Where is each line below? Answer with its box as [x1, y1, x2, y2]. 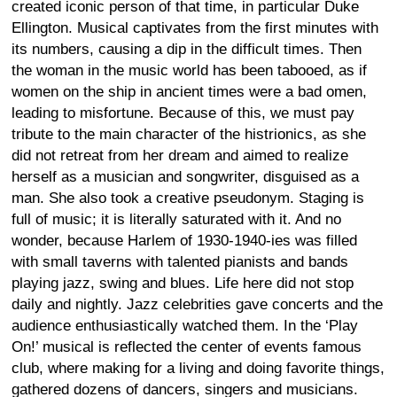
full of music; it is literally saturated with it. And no [12, 210, 341, 228]
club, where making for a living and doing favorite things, [12, 359, 385, 377]
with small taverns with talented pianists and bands [12, 253, 348, 270]
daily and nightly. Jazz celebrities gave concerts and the [12, 295, 383, 313]
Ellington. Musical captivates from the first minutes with [12, 19, 378, 36]
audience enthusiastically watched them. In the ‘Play [12, 316, 358, 334]
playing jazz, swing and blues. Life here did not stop [12, 274, 354, 292]
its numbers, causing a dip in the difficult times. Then [12, 40, 362, 58]
